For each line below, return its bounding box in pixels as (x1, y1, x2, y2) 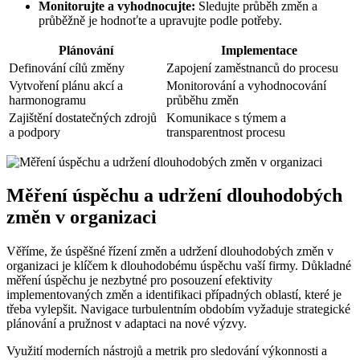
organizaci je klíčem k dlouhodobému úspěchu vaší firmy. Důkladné (6, 259, 351, 273)
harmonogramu (9, 92, 86, 107)
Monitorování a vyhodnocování (166, 78, 326, 92)
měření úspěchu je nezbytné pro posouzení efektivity (6, 273, 272, 288)
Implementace (220, 43, 297, 57)
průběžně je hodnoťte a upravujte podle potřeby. (39, 13, 282, 27)
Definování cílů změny (9, 60, 125, 75)
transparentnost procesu (166, 125, 285, 139)
